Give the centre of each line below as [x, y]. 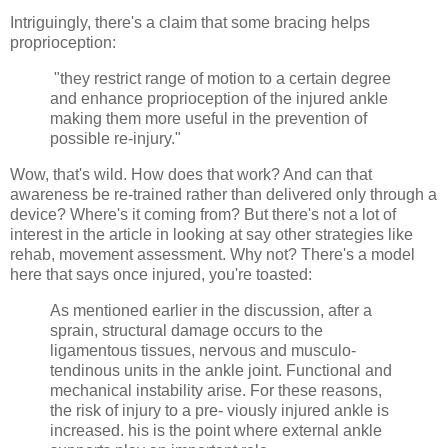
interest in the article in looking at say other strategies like [211, 235]
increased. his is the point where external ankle [216, 430]
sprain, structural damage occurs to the [186, 330]
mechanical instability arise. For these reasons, [216, 390]
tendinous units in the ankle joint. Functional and [221, 370]
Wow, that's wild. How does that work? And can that [191, 175]
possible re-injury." [117, 139]
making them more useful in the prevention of [208, 119]
